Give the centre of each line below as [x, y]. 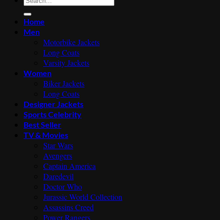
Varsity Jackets [66, 63]
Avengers [58, 156]
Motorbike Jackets [71, 42]
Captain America [69, 166]
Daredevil [58, 176]
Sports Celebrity [53, 114]
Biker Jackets [64, 83]
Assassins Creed [69, 207]
